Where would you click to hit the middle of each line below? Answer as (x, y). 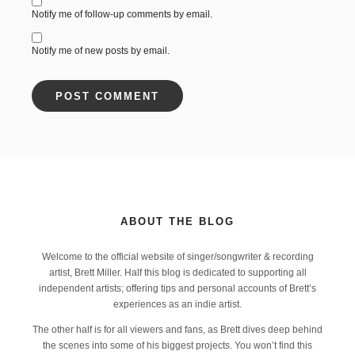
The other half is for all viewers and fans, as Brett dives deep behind (177, 330)
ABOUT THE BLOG (177, 222)
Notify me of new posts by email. (101, 51)
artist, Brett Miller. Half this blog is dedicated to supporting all (177, 273)
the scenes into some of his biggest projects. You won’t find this (177, 346)
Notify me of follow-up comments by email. (122, 15)
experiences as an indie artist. (177, 305)
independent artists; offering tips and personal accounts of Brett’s (177, 289)
